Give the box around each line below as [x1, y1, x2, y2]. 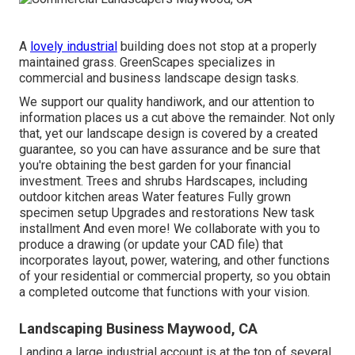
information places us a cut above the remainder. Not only [19, 109, 335, 125]
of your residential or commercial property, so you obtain [19, 268, 330, 284]
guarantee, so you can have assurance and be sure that [19, 141, 320, 157]
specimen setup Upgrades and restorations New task [19, 204, 315, 220]
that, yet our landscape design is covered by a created [19, 125, 318, 141]
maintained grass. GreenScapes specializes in [19, 54, 275, 70]
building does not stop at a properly [117, 38, 317, 54]
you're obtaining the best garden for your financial [19, 157, 291, 173]
